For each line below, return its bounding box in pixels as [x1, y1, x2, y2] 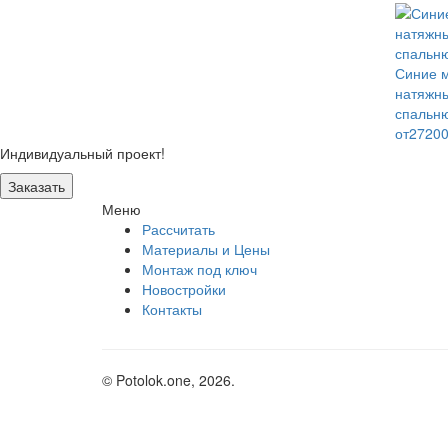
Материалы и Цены [142, 239, 270, 259]
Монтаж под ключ [142, 259, 257, 279]
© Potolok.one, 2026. [102, 370, 235, 390]
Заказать [8, 176, 65, 196]
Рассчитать [142, 219, 215, 239]
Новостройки [142, 279, 226, 299]
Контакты [142, 299, 202, 319]
